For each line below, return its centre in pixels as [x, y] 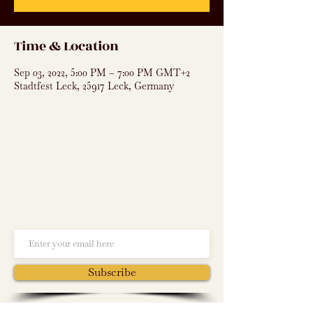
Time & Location [66, 46]
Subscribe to [112, 171]
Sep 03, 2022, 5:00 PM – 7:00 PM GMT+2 [102, 73]
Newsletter [112, 201]
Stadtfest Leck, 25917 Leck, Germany [94, 86]
